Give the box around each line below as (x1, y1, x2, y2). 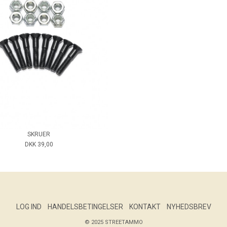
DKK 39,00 (24, 140, 53, 148)
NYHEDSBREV (166, 202, 211, 211)
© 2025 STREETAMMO (84, 218, 143, 225)
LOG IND (16, 202, 42, 211)
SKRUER (27, 130, 50, 138)
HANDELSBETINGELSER (47, 202, 123, 211)
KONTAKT (129, 202, 161, 211)
